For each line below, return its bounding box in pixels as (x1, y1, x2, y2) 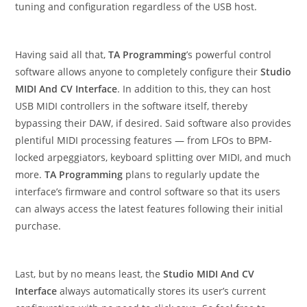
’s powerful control (186, 48, 272, 62)
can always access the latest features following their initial (15, 202, 284, 216)
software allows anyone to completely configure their (15, 65, 261, 79)
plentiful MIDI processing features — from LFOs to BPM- (15, 134, 273, 147)
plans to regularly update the (125, 168, 260, 182)
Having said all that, (15, 48, 109, 62)
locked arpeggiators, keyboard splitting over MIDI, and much (15, 151, 292, 164)
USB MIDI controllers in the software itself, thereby (15, 99, 248, 113)
